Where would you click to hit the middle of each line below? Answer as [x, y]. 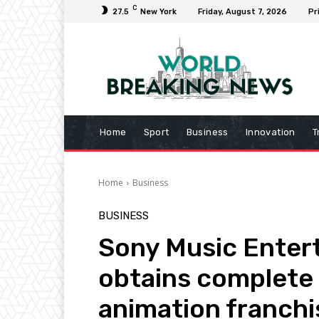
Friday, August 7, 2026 [242, 11]
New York [158, 11]
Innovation [270, 132]
